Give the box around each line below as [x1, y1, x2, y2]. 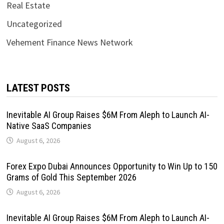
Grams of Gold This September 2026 [6, 171, 136, 182]
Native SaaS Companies [6, 120, 91, 131]
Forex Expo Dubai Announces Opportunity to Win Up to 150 [6, 160, 217, 171]
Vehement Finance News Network [6, 36, 133, 48]
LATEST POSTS [6, 81, 70, 94]
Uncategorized [6, 17, 62, 29]
